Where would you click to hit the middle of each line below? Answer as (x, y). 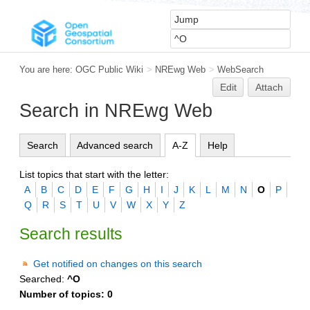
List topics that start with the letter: (94, 174)
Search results (71, 234)
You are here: (47, 70)
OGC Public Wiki (109, 70)
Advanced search (115, 145)
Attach (270, 87)
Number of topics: (63, 294)
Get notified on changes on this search (118, 263)
